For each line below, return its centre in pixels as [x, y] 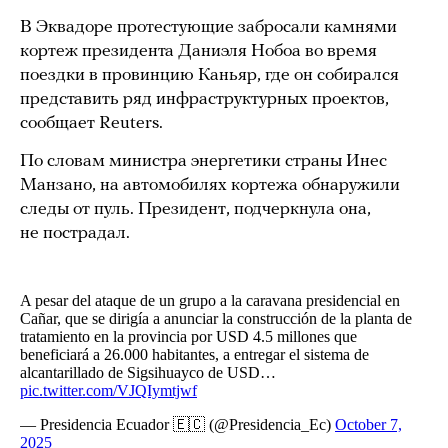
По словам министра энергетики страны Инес [203, 161]
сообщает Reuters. [91, 123]
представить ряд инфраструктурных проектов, [204, 99]
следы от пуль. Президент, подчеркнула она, [195, 209]
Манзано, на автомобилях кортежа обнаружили [210, 185]
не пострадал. [75, 233]
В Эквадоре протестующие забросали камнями [208, 27]
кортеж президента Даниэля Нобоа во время [198, 51]
